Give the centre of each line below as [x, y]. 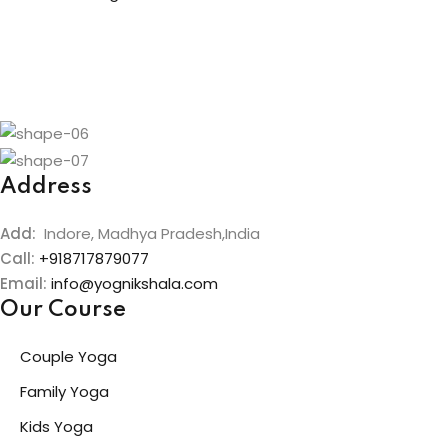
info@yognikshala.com [132, 283]
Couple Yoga [68, 356]
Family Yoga [64, 391]
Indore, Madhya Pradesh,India [148, 233]
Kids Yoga [56, 426]
